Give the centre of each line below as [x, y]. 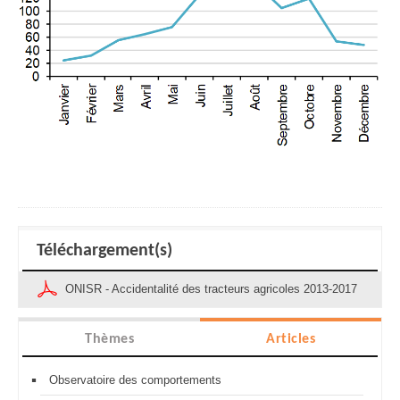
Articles [291, 340]
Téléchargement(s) [104, 251]
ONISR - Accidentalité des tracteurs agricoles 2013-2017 [211, 289]
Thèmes [109, 340]
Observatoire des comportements [135, 380]
